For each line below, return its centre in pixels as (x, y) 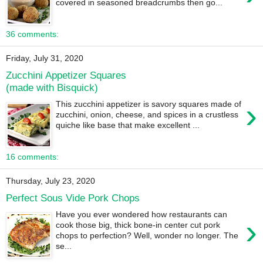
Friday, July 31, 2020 (45, 58)
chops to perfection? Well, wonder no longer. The (147, 236)
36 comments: (32, 34)
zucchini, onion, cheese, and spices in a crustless (147, 115)
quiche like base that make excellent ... (128, 125)
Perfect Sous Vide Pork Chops (73, 198)
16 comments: (32, 157)
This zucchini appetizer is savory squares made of (149, 104)
